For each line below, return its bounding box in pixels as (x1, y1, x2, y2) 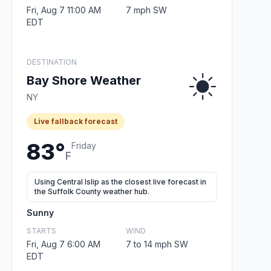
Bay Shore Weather (27, 73, 141, 88)
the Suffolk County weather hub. (34, 186, 149, 196)
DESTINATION (27, 57, 77, 67)
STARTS (27, 226, 56, 235)
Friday (71, 140, 96, 151)
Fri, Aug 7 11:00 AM (27, 4, 101, 15)
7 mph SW (125, 4, 167, 15)
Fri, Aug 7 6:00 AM (27, 238, 100, 249)
